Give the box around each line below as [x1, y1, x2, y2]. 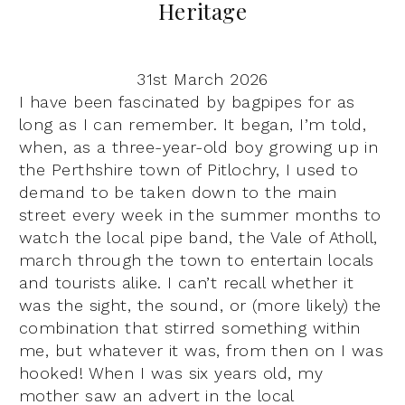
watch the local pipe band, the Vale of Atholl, [19, 227, 378, 247]
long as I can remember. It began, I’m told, [19, 114, 367, 134]
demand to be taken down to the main [19, 182, 337, 202]
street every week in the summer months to [19, 204, 381, 224]
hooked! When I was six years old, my [19, 363, 324, 382]
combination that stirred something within [19, 317, 361, 337]
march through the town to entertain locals [19, 250, 374, 269]
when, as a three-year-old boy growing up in [19, 137, 379, 156]
